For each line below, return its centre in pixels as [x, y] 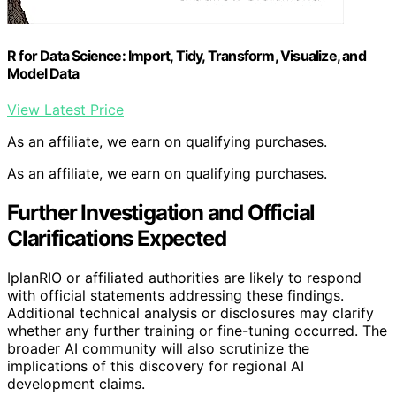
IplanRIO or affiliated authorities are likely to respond [184, 277]
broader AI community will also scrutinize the [158, 348]
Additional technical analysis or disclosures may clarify [190, 312]
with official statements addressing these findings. [175, 295]
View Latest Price [65, 109]
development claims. [76, 383]
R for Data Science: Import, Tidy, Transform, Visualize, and [187, 55]
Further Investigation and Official [161, 212]
